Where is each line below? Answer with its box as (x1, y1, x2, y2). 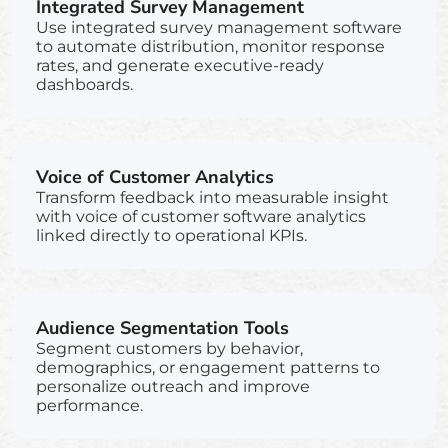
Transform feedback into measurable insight (36, 187, 389, 207)
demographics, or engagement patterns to (36, 357, 380, 377)
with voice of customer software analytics (36, 206, 366, 226)
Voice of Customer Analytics (36, 164, 274, 189)
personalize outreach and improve (36, 376, 310, 396)
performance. (36, 395, 143, 415)
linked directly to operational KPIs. (36, 225, 307, 245)
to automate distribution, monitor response (36, 36, 385, 56)
